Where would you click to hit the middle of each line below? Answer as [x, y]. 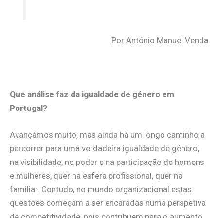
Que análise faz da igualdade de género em [92, 94]
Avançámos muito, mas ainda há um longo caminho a [107, 135]
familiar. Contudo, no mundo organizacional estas [101, 189]
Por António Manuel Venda [160, 41]
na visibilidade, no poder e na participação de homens [107, 162]
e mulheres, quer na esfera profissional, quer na [96, 175]
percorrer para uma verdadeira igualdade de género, [104, 148]
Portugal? [28, 108]
